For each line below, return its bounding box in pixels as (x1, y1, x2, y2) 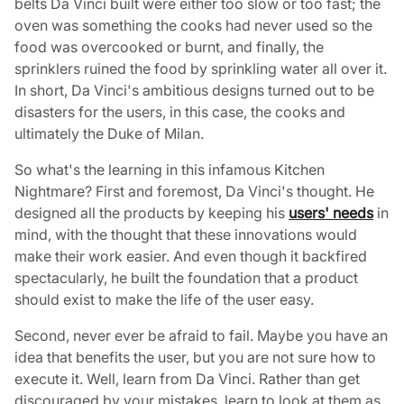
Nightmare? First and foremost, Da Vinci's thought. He (14, 182, 374, 200)
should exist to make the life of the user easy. (14, 290, 314, 308)
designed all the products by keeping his (14, 204, 289, 222)
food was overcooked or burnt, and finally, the (14, 38, 324, 56)
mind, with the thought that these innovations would (14, 225, 357, 243)
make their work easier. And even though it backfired (14, 247, 367, 265)
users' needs (289, 204, 373, 222)
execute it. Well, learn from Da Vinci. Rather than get (14, 370, 360, 388)
